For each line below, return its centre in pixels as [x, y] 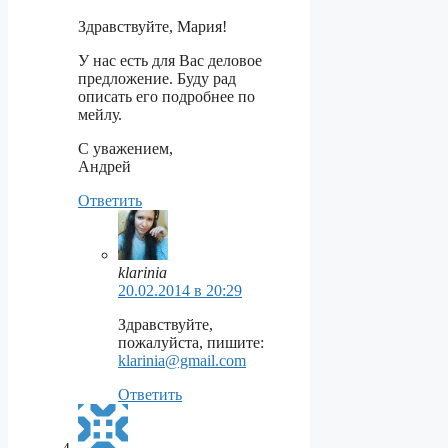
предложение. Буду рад [157, 78]
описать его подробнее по [166, 96]
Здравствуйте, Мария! [152, 26]
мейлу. [100, 114]
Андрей [104, 166]
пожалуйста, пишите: [191, 342]
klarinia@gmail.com [182, 360]
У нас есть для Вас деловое [170, 60]
